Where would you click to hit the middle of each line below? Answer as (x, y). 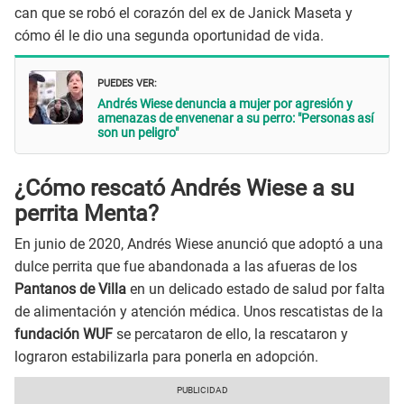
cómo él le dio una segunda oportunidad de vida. (169, 35)
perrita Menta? (87, 213)
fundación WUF (64, 335)
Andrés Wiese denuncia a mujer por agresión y (225, 104)
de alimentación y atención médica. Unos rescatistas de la (199, 312)
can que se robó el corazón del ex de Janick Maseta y (184, 13)
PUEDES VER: (127, 82)
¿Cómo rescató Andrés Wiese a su (184, 188)
